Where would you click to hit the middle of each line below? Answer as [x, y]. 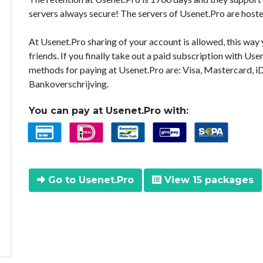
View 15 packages [208, 180]
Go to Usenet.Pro [90, 180]
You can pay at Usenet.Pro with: [109, 110]
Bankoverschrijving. [69, 83]
